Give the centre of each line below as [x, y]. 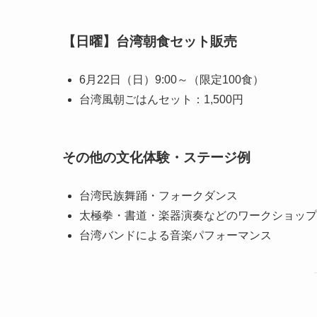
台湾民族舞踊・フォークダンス [158, 196]
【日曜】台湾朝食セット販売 [150, 42]
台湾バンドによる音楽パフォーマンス [175, 236]
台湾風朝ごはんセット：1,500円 [161, 99]
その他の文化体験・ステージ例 [156, 158]
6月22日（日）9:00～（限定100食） [172, 79]
